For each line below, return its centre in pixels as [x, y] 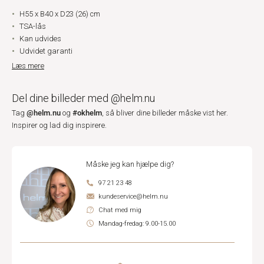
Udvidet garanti [46, 51]
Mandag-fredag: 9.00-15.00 [137, 224]
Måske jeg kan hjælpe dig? [130, 164]
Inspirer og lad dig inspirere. [59, 125]
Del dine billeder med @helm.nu [83, 98]
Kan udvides [40, 39]
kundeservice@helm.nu [133, 197]
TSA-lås [33, 26]
